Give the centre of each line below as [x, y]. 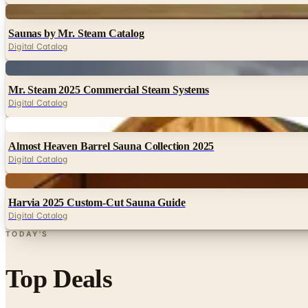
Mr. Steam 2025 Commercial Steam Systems [109, 89]
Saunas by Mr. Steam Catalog [76, 33]
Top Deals [59, 278]
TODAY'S [27, 234]
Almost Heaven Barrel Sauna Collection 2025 [111, 146]
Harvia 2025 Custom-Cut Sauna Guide [97, 202]
